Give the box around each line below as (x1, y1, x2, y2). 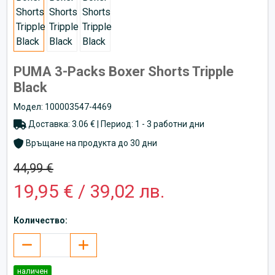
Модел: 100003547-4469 (14, 101, 112, 112)
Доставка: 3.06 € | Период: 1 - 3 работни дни (26, 118, 204, 129)
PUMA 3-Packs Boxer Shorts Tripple (14, 63, 234, 79)
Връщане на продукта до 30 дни (24, 137, 157, 148)
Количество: (14, 215, 68, 225)
